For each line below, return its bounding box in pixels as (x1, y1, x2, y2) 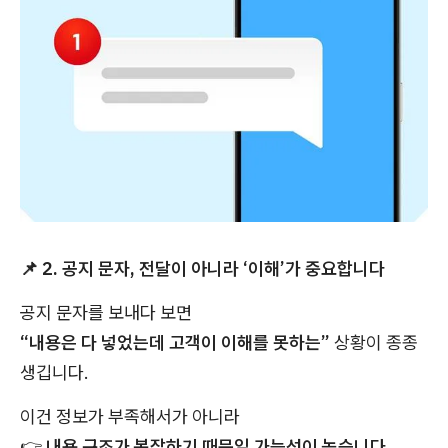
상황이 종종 (330, 331, 418, 355)
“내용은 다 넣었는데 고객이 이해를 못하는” (20, 331, 330, 355)
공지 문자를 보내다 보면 (20, 301, 192, 325)
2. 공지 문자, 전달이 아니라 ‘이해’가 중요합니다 (38, 257, 385, 281)
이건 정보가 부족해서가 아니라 (20, 405, 240, 429)
